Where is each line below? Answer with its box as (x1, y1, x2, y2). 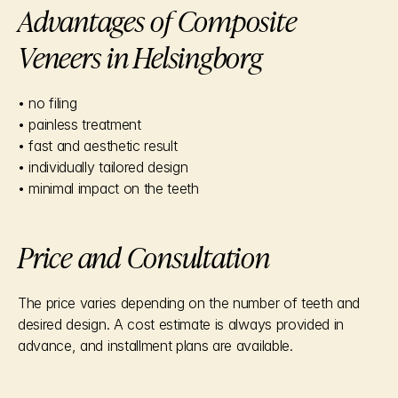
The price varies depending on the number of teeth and (18, 294, 361, 312)
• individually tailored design (18, 158, 188, 176)
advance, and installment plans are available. (18, 337, 293, 354)
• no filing (18, 94, 77, 112)
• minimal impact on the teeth (18, 179, 199, 197)
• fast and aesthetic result (18, 137, 178, 155)
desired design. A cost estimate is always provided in (18, 315, 345, 333)
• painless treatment (18, 115, 141, 133)
